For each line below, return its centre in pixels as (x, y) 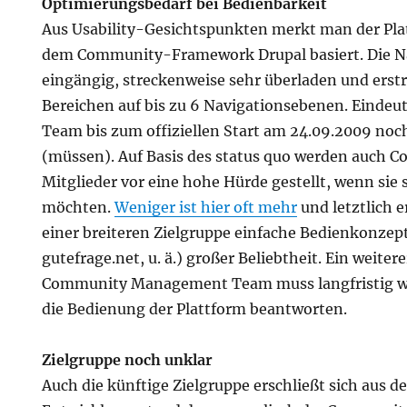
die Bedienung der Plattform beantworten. (195, 309)
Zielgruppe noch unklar (128, 360)
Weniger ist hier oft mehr (206, 207)
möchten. (79, 207)
